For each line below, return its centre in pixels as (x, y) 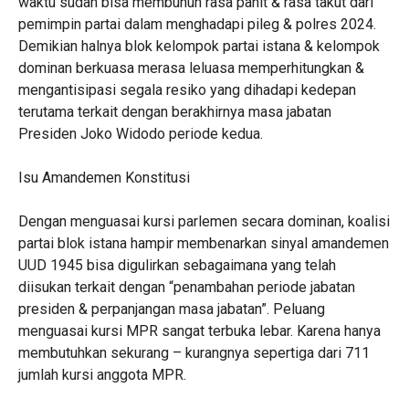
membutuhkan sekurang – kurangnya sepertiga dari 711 (194, 353)
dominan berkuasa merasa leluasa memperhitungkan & (191, 68)
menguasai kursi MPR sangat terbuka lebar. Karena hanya (199, 331)
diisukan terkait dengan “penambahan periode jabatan (186, 287)
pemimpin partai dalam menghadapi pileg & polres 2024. (197, 24)
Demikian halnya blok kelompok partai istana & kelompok (199, 46)
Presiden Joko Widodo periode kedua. (140, 134)
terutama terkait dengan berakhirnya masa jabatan (174, 112)
